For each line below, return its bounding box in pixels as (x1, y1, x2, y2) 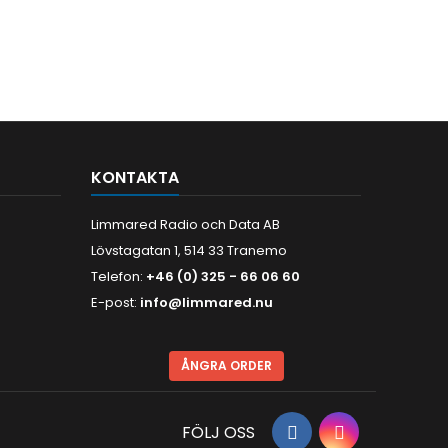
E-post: (91, 292, 140, 312)
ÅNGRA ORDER (180, 356, 272, 374)
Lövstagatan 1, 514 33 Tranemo (91, 240, 287, 260)
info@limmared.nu (140, 292, 273, 312)
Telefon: (91, 266, 146, 286)
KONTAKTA (91, 165, 179, 189)
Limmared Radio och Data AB (91, 214, 280, 234)
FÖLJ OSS (182, 420, 255, 444)
